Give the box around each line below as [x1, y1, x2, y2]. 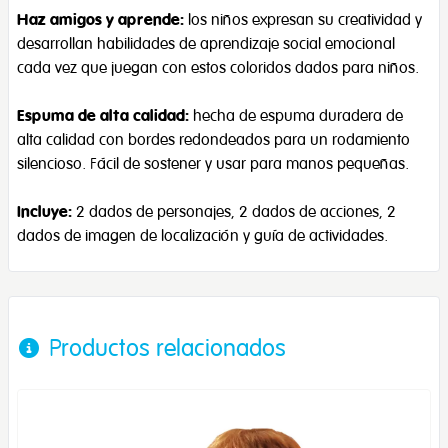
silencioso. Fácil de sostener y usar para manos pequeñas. [17, 153, 417, 174]
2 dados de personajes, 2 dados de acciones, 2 [72, 201, 396, 222]
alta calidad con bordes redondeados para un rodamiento [17, 129, 410, 150]
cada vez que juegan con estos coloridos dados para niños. [17, 57, 419, 78]
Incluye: [17, 201, 72, 222]
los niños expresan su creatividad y [184, 9, 422, 30]
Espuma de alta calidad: [17, 105, 189, 126]
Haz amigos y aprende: [17, 9, 184, 30]
